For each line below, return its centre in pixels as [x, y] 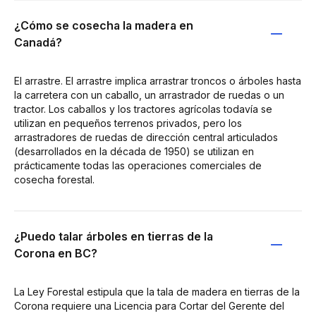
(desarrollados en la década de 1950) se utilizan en [134, 151]
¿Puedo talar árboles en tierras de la [114, 236]
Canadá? [38, 42]
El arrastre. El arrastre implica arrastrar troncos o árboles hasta [158, 81]
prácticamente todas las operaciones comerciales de [138, 165]
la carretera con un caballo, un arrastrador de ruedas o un [149, 95]
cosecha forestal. [54, 180]
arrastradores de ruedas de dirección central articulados [146, 137]
